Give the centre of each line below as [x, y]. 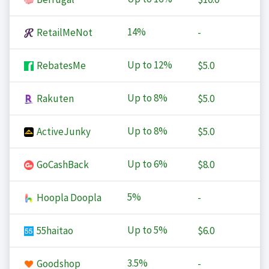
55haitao [54, 231]
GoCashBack [62, 165]
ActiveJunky [62, 132]
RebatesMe [60, 66]
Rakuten [54, 99]
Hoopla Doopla [68, 198]
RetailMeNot [63, 33]
